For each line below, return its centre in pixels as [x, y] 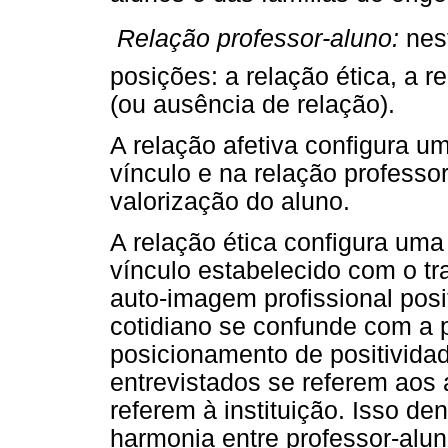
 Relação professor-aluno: [254, 39]
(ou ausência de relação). [252, 105]
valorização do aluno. [230, 202]
